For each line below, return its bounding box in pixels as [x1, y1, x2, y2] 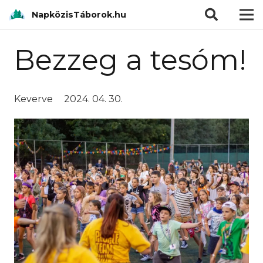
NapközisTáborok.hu [32, 9, 127, 20]
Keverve [14, 93, 53, 104]
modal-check [131, 2, 193, 13]
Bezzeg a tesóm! [14, 43, 247, 77]
